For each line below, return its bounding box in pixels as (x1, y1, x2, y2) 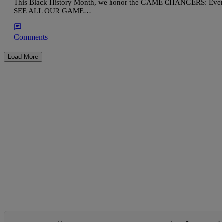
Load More (8, 53, 38, 61)
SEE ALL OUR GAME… (14, 7, 91, 15)
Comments (14, 33, 48, 42)
